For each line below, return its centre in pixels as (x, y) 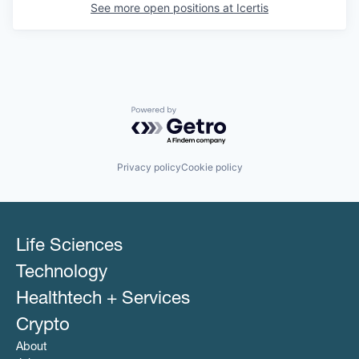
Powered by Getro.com (201, 113)
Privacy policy (149, 167)
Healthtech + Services (103, 300)
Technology (62, 274)
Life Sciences (69, 247)
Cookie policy (212, 167)
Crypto (43, 327)
